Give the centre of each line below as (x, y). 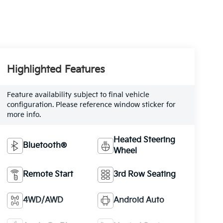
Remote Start (48, 174)
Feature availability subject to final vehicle (78, 95)
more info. (24, 115)
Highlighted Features (56, 70)
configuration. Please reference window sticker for (91, 105)
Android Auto (139, 200)
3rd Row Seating (145, 174)
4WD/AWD (43, 200)
